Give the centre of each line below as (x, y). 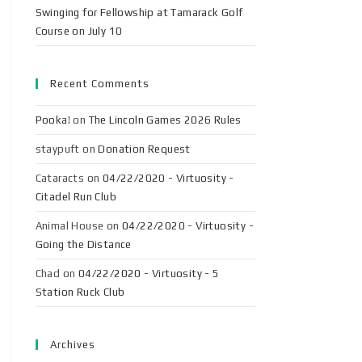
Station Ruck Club (80, 292)
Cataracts (60, 178)
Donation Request (144, 149)
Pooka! (53, 120)
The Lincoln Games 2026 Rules (165, 120)
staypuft (57, 149)
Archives (72, 345)
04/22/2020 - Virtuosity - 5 (149, 274)
